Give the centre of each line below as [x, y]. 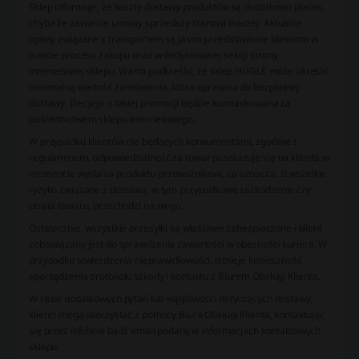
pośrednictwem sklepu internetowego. [112, 119]
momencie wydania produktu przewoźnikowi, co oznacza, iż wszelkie [178, 174]
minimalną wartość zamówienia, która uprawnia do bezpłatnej [164, 87]
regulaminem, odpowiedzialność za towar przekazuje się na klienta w [179, 158]
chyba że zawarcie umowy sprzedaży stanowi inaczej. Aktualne [165, 23]
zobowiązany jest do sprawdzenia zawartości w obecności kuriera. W [178, 244]
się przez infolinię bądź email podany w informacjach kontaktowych [175, 331]
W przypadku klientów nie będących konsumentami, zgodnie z [163, 142]
